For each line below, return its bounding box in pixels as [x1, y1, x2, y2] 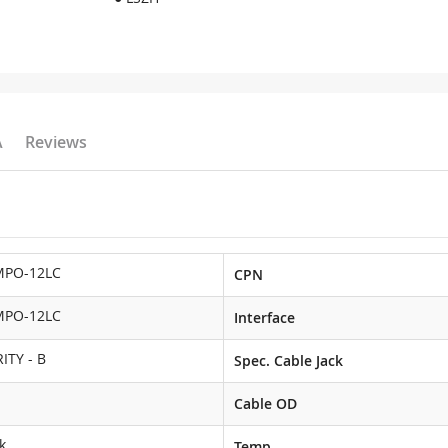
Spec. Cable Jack [234, 351, 343, 370]
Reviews [25, 131, 87, 153]
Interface [234, 308, 295, 327]
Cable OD [234, 394, 297, 413]
